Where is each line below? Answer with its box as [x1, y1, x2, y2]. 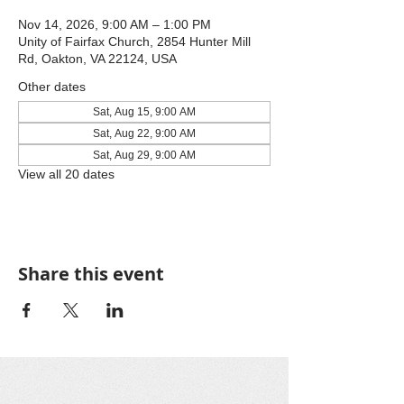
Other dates [18, 79, 86, 94]
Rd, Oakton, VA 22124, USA [18, 51, 177, 66]
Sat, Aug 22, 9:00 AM [93, 127, 196, 140]
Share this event [18, 262, 164, 286]
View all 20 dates [18, 167, 115, 181]
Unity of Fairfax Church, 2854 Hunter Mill [18, 34, 251, 49]
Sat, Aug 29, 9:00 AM [93, 149, 196, 161]
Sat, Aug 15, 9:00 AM [93, 106, 196, 118]
